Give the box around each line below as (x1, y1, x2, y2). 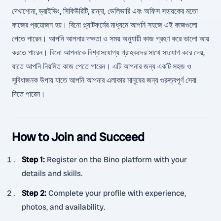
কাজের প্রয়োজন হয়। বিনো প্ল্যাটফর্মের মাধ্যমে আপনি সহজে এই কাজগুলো (12, 20, 197, 30)
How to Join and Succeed (12, 129, 145, 145)
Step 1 (22, 154, 43, 165)
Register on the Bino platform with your (47, 154, 187, 165)
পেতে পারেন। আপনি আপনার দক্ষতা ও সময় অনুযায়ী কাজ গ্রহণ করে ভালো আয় (12, 34, 209, 44)
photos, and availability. (22, 202, 106, 212)
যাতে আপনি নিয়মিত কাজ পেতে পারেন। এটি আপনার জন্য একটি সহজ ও (12, 61, 191, 72)
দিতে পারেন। (12, 89, 45, 99)
